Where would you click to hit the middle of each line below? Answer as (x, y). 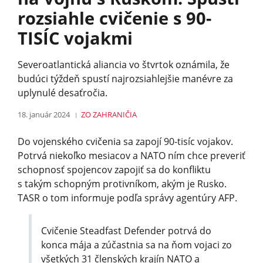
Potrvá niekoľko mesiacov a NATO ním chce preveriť (131, 155)
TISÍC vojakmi (75, 38)
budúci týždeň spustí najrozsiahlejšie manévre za (125, 78)
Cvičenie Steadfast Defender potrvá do (127, 230)
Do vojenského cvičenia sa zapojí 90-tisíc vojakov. (125, 141)
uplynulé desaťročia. (63, 92)
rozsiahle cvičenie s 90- (114, 18)
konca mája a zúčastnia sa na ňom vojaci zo (137, 245)
